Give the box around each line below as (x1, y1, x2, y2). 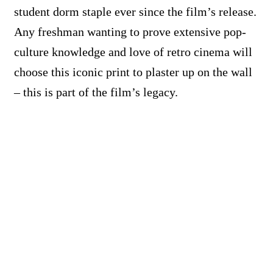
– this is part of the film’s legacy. (14, 85, 178, 99)
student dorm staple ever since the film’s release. (14, 4, 257, 18)
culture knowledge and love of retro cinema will (14, 44, 252, 58)
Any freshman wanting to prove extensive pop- (14, 24, 246, 38)
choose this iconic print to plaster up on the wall (14, 65, 252, 79)
